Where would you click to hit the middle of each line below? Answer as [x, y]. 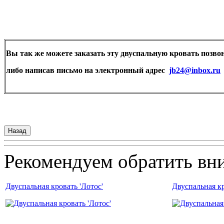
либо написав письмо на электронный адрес [87, 70]
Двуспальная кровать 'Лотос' [54, 186]
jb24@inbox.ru [195, 70]
